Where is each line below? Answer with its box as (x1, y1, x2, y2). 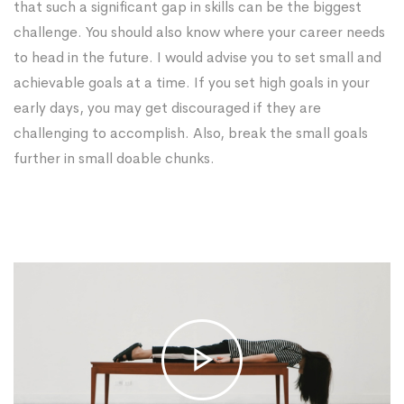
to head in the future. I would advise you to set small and (14, 48, 381, 68)
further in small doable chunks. (14, 149, 215, 169)
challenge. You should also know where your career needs (14, 23, 385, 42)
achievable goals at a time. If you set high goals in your (14, 73, 370, 93)
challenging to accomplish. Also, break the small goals (14, 124, 368, 143)
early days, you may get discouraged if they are (14, 98, 321, 118)
